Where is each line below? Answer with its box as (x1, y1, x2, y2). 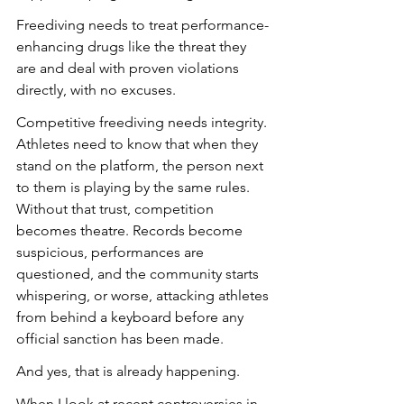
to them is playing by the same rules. (16, 178, 253, 196)
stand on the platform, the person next (16, 156, 267, 174)
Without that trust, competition (16, 199, 217, 217)
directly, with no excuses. (16, 80, 176, 98)
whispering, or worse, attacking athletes (16, 286, 272, 304)
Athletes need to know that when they (16, 134, 262, 152)
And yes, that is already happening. (16, 362, 240, 380)
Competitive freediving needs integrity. (16, 113, 271, 131)
